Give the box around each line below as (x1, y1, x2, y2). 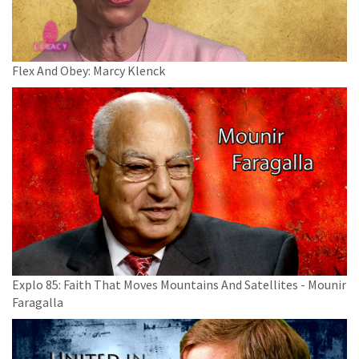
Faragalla (12, 293, 63, 310)
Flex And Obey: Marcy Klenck (12, 62, 165, 79)
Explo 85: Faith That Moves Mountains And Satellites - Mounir (12, 276, 346, 292)
